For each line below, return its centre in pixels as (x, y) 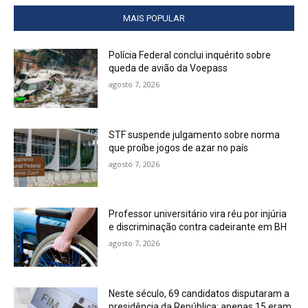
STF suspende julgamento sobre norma (195, 134)
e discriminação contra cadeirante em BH (198, 227)
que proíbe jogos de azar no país (179, 147)
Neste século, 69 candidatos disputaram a (199, 294)
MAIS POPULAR (154, 19)
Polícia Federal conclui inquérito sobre (190, 55)
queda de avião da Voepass (168, 68)
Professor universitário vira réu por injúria (198, 214)
